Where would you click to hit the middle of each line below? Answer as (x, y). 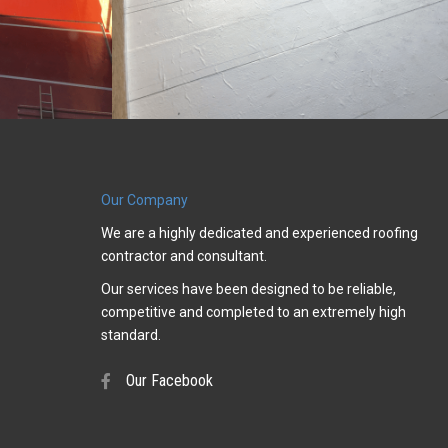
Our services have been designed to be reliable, (248, 288)
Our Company (144, 199)
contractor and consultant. (183, 255)
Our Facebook (169, 380)
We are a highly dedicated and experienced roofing (259, 232)
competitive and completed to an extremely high (253, 311)
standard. (130, 334)
